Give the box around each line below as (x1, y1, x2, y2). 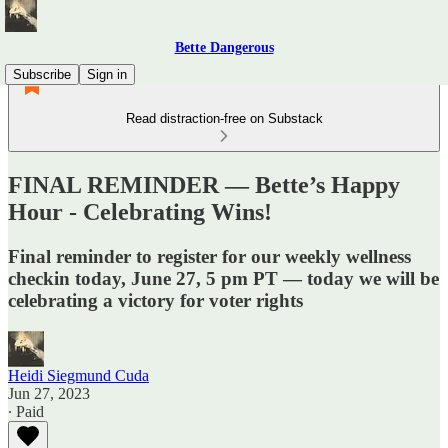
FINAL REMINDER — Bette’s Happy (8, 171, 400, 198)
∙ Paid (8, 402, 44, 420)
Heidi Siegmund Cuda (8, 366, 149, 384)
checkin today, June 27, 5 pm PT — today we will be (8, 267, 439, 289)
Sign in (87, 67, 127, 82)
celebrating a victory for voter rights (8, 289, 303, 311)
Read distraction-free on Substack (125, 111, 323, 126)
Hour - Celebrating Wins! (8, 198, 272, 225)
